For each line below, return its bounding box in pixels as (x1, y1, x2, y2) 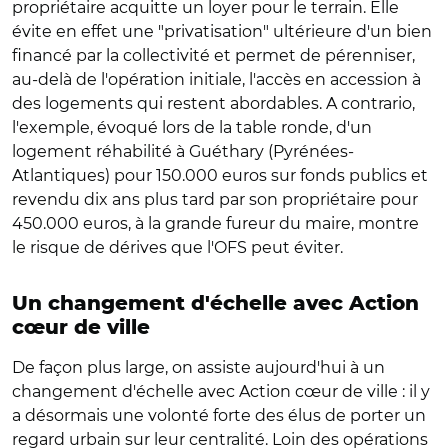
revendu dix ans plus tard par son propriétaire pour (12, 189, 418, 209)
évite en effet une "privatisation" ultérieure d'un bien (12, 21, 432, 41)
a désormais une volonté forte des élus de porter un (12, 405, 426, 425)
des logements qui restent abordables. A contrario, (12, 93, 415, 113)
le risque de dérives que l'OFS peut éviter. (12, 237, 343, 257)
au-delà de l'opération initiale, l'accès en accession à (12, 69, 421, 89)
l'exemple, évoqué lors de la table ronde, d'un (12, 117, 372, 137)
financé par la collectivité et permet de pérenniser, (12, 45, 415, 65)
